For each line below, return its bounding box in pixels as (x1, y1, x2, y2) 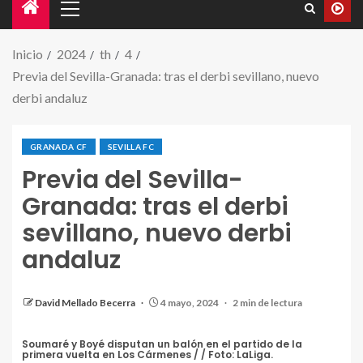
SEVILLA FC (107, 142, 154, 152)
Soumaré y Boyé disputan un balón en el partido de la (22, 337, 302, 351)
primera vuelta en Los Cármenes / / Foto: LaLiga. (22, 348, 273, 361)
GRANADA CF (30, 142, 88, 152)
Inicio (12, 46, 43, 62)
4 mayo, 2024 (159, 297, 220, 309)
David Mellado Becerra (35, 297, 137, 309)
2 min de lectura (233, 297, 302, 309)
